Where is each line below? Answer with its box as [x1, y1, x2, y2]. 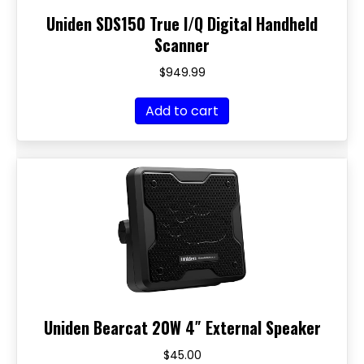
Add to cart [145, 102, 219, 120]
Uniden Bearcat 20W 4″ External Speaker [43, 315, 321, 340]
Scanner [154, 32, 210, 57]
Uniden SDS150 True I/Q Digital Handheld [46, 11, 318, 36]
